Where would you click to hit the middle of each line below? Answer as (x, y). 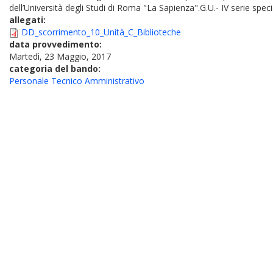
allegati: (29, 20)
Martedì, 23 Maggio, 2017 (60, 56)
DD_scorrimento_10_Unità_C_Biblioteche (101, 32)
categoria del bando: (56, 69)
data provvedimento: (57, 44)
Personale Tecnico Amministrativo (77, 81)
